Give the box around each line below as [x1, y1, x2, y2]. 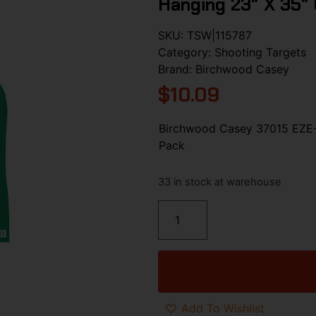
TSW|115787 [187, 28, 252, 42]
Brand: [158, 61, 195, 76]
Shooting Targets [214, 44, 306, 59]
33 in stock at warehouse [158, 176, 281, 189]
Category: [158, 44, 214, 59]
